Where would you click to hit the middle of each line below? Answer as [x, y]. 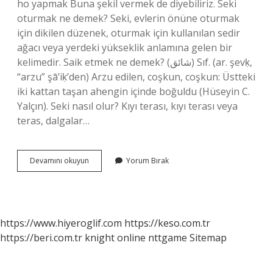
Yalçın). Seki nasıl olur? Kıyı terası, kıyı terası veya [127, 106]
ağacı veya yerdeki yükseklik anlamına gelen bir [125, 48]
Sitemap [208, 238]
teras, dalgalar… [53, 121]
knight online [115, 238]
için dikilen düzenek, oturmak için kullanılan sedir [129, 33]
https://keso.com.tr [167, 223]
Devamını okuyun [59, 161]
